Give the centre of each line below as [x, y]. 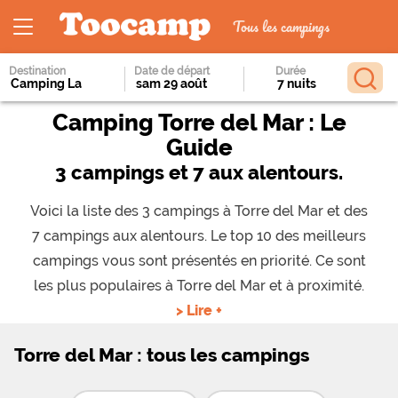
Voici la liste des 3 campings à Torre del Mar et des [199, 211]
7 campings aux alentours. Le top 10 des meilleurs [199, 236]
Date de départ [172, 71]
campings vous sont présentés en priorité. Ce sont [199, 261]
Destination [37, 71]
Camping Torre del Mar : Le [199, 123]
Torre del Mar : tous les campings [162, 355]
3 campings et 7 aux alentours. [199, 172]
